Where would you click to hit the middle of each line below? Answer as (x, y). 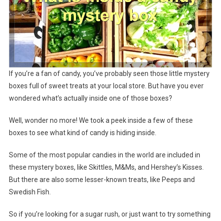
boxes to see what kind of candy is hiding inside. (82, 132)
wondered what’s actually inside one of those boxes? (90, 98)
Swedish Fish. (30, 192)
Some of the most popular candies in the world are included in (104, 155)
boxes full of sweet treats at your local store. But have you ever (106, 86)
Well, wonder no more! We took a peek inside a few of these (101, 120)
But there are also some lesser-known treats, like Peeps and (102, 179)
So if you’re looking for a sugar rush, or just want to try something (110, 214)
